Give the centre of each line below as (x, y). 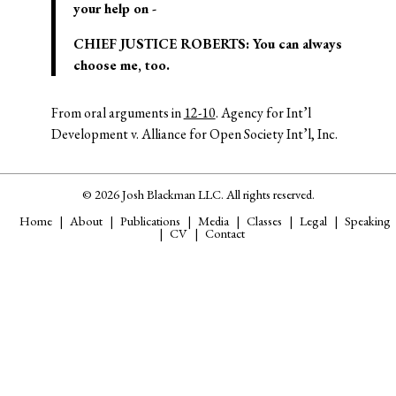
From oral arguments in (117, 112)
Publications (150, 220)
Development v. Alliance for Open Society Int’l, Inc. (194, 133)
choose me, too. (121, 65)
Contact (225, 232)
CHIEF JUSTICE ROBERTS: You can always (207, 43)
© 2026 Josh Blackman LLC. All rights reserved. (198, 194)
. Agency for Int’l (263, 112)
